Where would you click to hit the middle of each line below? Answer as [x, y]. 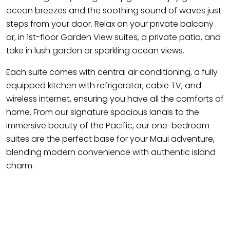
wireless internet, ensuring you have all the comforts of [115, 99]
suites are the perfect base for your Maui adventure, [110, 139]
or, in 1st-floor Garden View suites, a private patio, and [113, 37]
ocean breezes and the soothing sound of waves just [114, 11]
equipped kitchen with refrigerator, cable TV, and [104, 85]
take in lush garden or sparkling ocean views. [95, 51]
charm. [20, 166]
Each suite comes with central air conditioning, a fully [112, 72]
